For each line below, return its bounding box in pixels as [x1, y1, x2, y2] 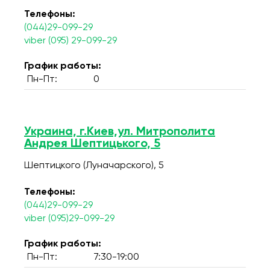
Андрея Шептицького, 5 [24, 138, 160, 150]
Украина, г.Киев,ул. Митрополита [24, 126, 215, 138]
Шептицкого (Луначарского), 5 [24, 161, 164, 171]
